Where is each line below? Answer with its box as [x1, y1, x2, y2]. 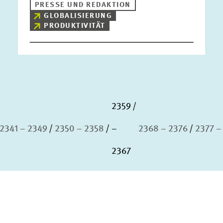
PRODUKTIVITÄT [44, 22, 106, 30]
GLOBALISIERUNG [44, 12, 112, 20]
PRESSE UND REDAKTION [34, 1, 131, 9]
